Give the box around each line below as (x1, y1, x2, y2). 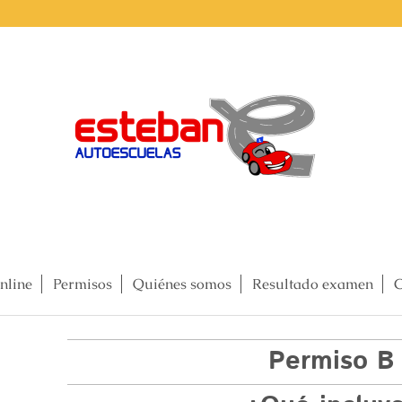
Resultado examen (252, 275, 373, 293)
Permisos (53, 275, 112, 293)
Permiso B (267, 343, 395, 380)
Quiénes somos (133, 275, 232, 293)
